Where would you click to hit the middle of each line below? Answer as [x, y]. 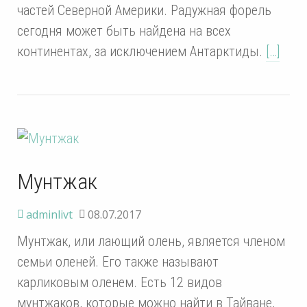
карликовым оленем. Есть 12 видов [120, 282]
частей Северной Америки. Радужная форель [144, 10]
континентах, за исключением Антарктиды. [142, 51]
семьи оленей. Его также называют [118, 261]
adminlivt [49, 214]
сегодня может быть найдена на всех [124, 30]
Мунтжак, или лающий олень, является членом [151, 241]
